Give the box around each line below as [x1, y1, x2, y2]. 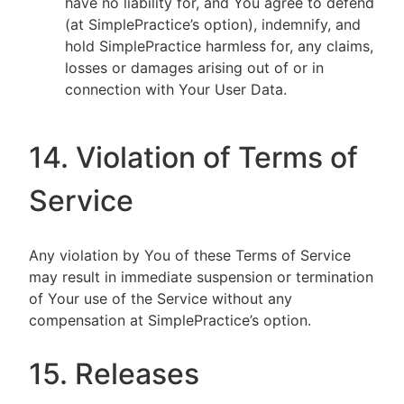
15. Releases [29, 356, 199, 391]
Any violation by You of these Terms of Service [29, 246, 351, 264]
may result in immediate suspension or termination [29, 268, 373, 286]
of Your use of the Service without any [29, 289, 292, 308]
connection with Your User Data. [65, 80, 287, 98]
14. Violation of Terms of [29, 140, 358, 175]
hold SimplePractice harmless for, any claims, [65, 37, 373, 55]
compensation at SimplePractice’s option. [29, 311, 311, 329]
